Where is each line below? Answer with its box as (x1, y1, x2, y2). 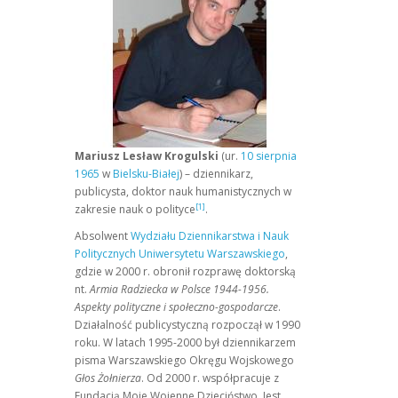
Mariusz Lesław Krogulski (74, 148, 219, 163)
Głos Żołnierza (74, 370, 141, 386)
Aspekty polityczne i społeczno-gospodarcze (74, 299, 278, 314)
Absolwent (74, 228, 131, 243)
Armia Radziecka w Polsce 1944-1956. (89, 282, 269, 297)
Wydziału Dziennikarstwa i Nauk (130, 228, 289, 243)
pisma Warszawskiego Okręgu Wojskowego (74, 353, 294, 368)
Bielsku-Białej (112, 166, 179, 181)
